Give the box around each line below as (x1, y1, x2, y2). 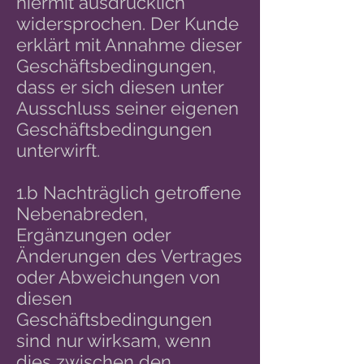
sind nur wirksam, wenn (16, 330, 211, 351)
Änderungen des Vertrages (16, 245, 242, 266)
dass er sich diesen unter (16, 76, 223, 97)
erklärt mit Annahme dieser (16, 34, 241, 55)
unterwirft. (16, 140, 100, 161)
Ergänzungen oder (16, 224, 171, 245)
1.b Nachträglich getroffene (16, 182, 241, 203)
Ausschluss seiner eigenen (16, 97, 239, 119)
